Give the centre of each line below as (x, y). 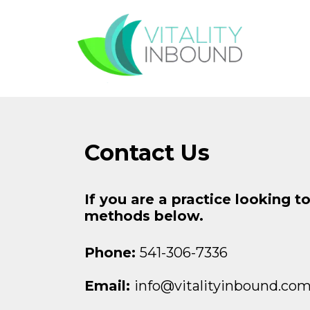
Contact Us (147, 153)
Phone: (112, 253)
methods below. (144, 216)
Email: (109, 286)
